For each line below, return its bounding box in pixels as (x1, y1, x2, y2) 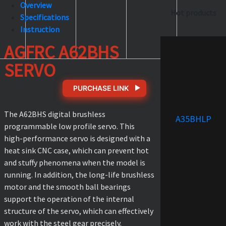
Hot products (170, 7, 216, 18)
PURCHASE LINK (69, 83, 130, 92)
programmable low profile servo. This (4, 121, 135, 131)
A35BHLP (175, 112, 211, 125)
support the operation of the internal (4, 193, 134, 204)
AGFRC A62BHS (4, 40, 119, 64)
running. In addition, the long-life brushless (4, 169, 154, 180)
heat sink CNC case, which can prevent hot (4, 145, 149, 155)
